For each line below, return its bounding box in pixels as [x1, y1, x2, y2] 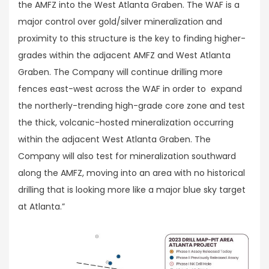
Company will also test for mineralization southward [18, 150, 236, 163]
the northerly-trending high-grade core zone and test [18, 100, 245, 112]
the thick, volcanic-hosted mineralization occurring [18, 116, 234, 129]
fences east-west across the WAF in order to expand [18, 83, 242, 95]
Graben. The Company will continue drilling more [18, 66, 223, 79]
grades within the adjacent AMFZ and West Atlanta [18, 49, 231, 62]
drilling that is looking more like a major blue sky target [18, 184, 246, 196]
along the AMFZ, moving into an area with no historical [18, 167, 245, 180]
